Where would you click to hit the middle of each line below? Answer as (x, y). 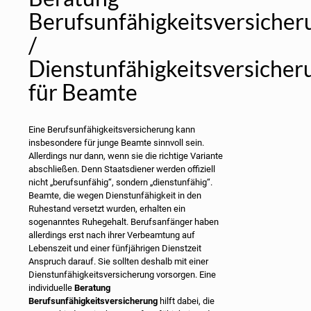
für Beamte (83, 92)
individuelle (51, 287)
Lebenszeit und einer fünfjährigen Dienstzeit (115, 248)
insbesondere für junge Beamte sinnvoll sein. (116, 142)
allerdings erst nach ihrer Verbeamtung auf (112, 235)
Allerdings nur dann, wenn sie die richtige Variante (126, 155)
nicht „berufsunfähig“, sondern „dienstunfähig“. (120, 182)
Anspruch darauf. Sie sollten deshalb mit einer (118, 261)
